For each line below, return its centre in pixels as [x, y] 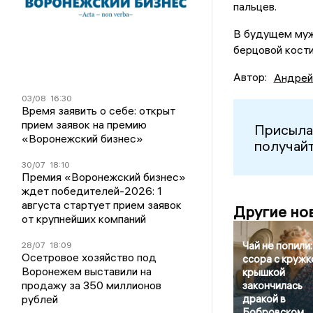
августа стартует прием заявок [102, 204]
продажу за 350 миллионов [92, 285]
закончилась [272, 286]
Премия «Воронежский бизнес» [104, 176]
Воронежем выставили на [87, 271]
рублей [40, 299]
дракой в [264, 299]
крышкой [263, 272]
